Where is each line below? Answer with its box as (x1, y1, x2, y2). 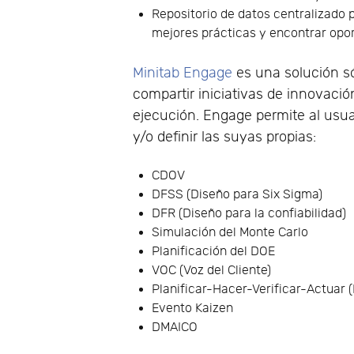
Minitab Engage (133, 64, 233, 81)
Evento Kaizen (152, 300, 234, 316)
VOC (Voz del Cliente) (152, 262, 272, 278)
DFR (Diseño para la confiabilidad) (152, 205, 347, 221)
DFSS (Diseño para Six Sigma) (152, 186, 323, 202)
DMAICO (152, 319, 198, 335)
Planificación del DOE (152, 243, 276, 259)
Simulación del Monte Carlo (152, 224, 309, 240)
